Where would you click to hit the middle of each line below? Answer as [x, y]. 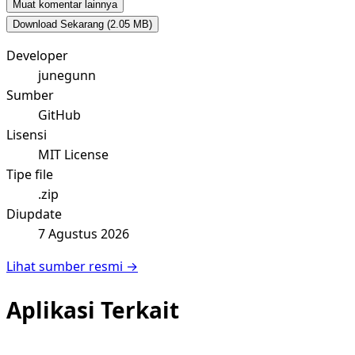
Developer [37, 56]
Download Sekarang [60, 25]
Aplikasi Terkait [93, 309]
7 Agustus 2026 [84, 234]
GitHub [59, 115]
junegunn [67, 76]
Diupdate [34, 214]
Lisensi [27, 135]
